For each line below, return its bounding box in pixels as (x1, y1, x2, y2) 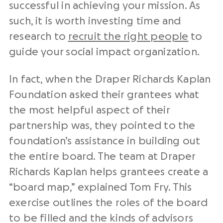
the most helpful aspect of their (9, 105, 170, 115)
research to (9, 31, 68, 42)
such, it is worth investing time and (9, 16, 181, 26)
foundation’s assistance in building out (9, 136, 201, 146)
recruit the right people (68, 31, 189, 42)
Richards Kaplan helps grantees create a (9, 167, 209, 177)
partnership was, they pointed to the (9, 120, 196, 131)
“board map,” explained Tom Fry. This (9, 182, 192, 193)
